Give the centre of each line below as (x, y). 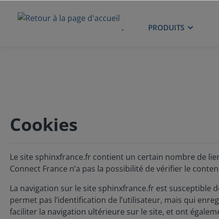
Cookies (44, 124)
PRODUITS (166, 27)
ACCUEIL (109, 27)
